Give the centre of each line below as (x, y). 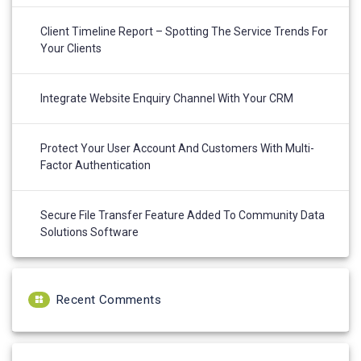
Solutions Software (89, 232)
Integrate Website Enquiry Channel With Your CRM (167, 99)
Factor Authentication (95, 166)
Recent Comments (108, 300)
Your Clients (71, 49)
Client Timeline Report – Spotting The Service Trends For (184, 32)
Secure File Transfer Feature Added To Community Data (183, 216)
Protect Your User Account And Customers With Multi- (177, 149)
